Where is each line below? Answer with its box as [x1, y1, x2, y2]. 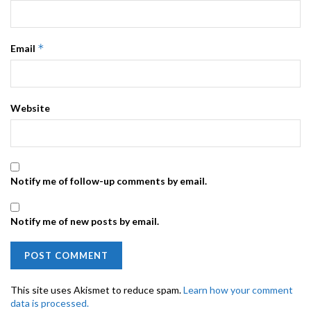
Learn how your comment [183, 284, 293, 296]
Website [10, 102, 50, 115]
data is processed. [10, 297, 89, 310]
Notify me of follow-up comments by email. [10, 175, 207, 187]
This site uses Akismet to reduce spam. [10, 284, 183, 296]
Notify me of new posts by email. [10, 215, 159, 228]
